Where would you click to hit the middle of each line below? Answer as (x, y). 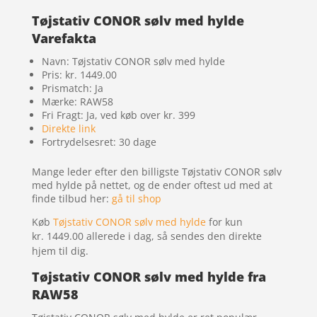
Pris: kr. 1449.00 (79, 75)
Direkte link (68, 129)
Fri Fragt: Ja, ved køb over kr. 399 (118, 115)
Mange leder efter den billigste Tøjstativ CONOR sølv (156, 172)
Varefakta (64, 39)
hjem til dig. (61, 251)
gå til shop (136, 199)
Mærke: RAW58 (77, 102)
